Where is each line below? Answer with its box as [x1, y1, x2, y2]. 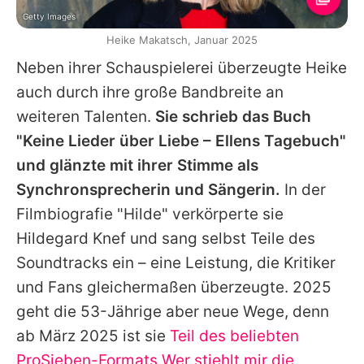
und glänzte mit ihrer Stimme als [16, 156, 258, 175]
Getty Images [23, 11, 76, 22]
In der [280, 180, 326, 200]
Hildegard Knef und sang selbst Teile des [16, 229, 315, 249]
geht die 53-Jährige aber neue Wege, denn [16, 302, 329, 322]
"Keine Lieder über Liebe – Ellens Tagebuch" [16, 132, 346, 151]
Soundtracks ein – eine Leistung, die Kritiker [16, 253, 336, 273]
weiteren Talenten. [16, 107, 155, 127]
